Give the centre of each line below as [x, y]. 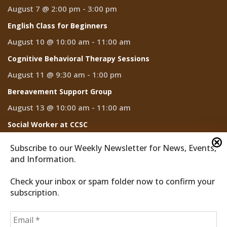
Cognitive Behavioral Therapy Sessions [79, 59]
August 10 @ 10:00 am [49, 42]
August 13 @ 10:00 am [49, 108]
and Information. [43, 159]
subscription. [35, 193]
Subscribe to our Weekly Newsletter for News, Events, [113, 148]
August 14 [26, 141]
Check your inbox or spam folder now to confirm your [112, 181]
